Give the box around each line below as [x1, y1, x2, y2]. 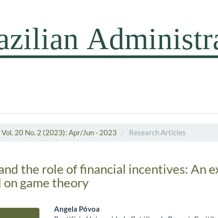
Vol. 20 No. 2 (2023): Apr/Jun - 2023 [1, 127, 117, 137]
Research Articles [127, 127, 186, 137]
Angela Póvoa [54, 204, 100, 214]
